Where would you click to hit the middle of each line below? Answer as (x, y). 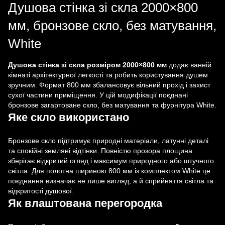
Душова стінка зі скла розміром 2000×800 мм (87, 65)
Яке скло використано (69, 117)
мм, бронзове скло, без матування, (112, 25)
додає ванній (189, 65)
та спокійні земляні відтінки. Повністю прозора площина (100, 150)
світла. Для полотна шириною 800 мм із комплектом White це (109, 171)
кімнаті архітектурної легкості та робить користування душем (108, 75)
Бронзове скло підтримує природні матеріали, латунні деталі (108, 140)
